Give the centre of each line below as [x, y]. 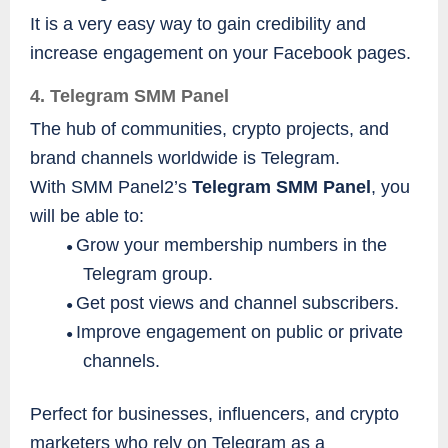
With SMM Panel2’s [111, 187]
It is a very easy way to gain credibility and [198, 23]
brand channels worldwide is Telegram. [185, 158]
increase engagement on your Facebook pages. [220, 52]
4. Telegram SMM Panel [129, 96]
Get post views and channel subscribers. [237, 303]
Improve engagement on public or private [239, 332]
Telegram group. [148, 274]
